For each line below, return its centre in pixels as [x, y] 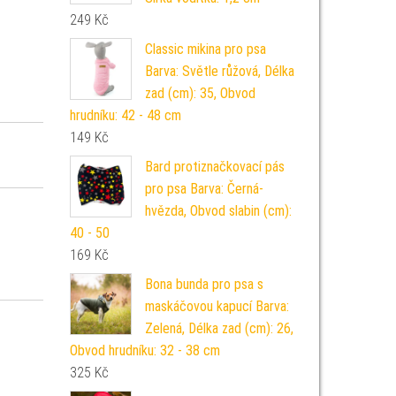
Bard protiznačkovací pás [214, 167]
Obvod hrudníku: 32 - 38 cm [145, 350]
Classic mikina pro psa [205, 49]
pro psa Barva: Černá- [204, 189]
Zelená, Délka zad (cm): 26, [219, 328]
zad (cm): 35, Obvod [200, 93]
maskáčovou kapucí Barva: [217, 306]
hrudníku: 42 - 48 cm [125, 115]
